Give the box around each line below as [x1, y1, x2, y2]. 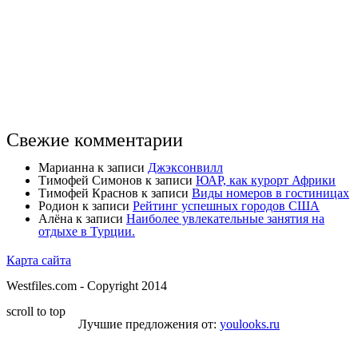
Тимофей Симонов [38, 173, 142, 188]
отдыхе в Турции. [38, 225, 135, 239]
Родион [38, 199, 79, 213]
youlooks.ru [220, 317, 280, 332]
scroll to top [6, 304, 66, 319]
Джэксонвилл [148, 161, 223, 175]
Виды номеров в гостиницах [192, 186, 349, 201]
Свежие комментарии [6, 129, 183, 150]
